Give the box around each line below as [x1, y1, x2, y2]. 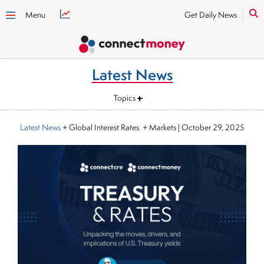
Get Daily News [184, 9, 237, 20]
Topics [114, 92, 136, 103]
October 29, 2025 [181, 122, 244, 133]
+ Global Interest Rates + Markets [61, 122, 176, 133]
